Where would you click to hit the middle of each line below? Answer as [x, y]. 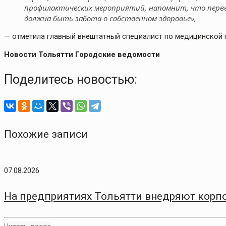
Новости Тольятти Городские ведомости [82, 55]
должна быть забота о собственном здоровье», [110, 18]
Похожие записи [46, 134]
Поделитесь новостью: [71, 80]
